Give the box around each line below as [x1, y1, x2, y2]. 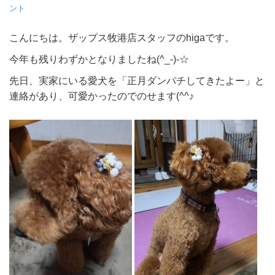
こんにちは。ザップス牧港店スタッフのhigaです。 [9, 31, 234, 43]
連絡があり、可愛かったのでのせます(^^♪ [9, 90, 194, 101]
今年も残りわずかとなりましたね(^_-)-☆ [9, 53, 189, 64]
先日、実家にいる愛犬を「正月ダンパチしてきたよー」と [9, 74, 265, 86]
